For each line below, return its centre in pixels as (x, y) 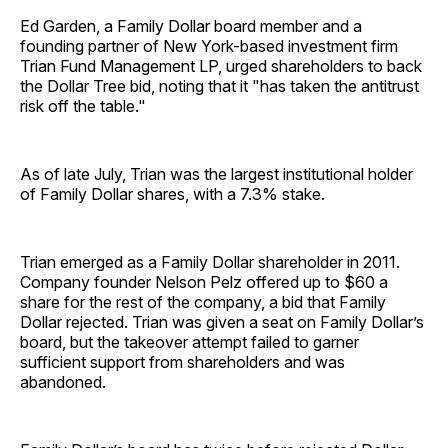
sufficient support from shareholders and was (182, 361)
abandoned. (63, 381)
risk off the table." (83, 105)
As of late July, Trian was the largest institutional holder (216, 173)
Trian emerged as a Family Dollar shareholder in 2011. (210, 261)
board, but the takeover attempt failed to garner (189, 341)
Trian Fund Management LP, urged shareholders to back (221, 65)
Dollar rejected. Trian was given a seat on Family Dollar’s (222, 321)
